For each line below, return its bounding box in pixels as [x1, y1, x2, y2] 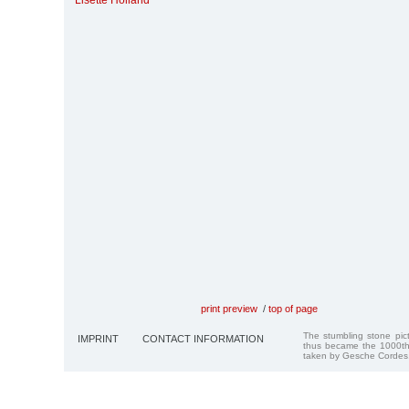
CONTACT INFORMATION [142, 332, 264, 344]
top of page [268, 302, 318, 314]
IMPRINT [78, 332, 119, 344]
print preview [201, 302, 257, 314]
